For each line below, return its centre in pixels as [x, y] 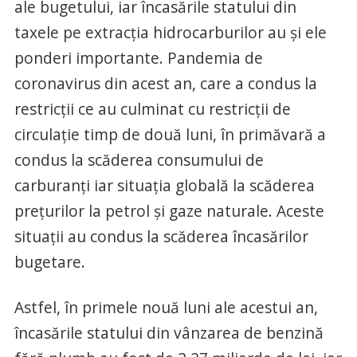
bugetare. [49, 262]
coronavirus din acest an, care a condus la [165, 84]
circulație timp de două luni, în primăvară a [170, 135]
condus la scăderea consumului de [139, 160]
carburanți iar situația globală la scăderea [164, 186]
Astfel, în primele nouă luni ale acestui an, [166, 308]
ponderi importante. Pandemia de [138, 58]
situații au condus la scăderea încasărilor [161, 237]
